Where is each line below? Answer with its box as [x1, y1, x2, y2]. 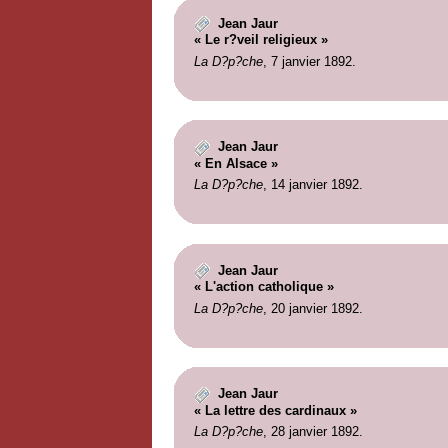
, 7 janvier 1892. [262, 53, 356, 69]
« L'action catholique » [193, 279, 334, 295]
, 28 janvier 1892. [262, 424, 363, 440]
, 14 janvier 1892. [262, 177, 363, 193]
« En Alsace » [193, 155, 278, 171]
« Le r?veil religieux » [193, 32, 328, 48]
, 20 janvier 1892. [262, 300, 363, 316]
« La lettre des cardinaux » [193, 402, 357, 418]
